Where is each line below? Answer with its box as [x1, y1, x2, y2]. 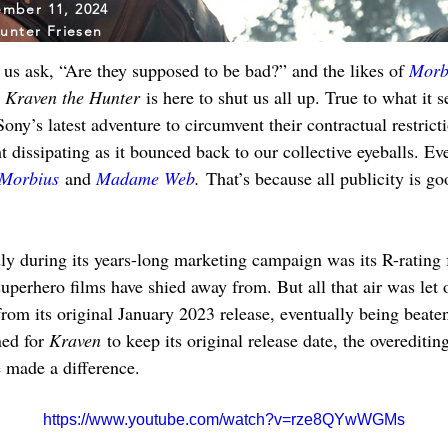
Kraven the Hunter [5, 85, 140, 109]
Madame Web [96, 166, 195, 190]
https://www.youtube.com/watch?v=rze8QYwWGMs [43, 411, 405, 428]
